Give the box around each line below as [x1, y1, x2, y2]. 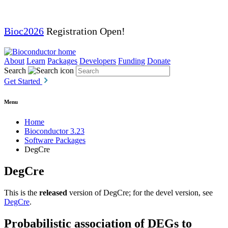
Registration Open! [44, 25, 125, 37]
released [39, 188, 67, 197]
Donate [147, 56, 170, 65]
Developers [79, 56, 116, 65]
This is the [4, 188, 39, 197]
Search [4, 66, 26, 75]
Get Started [4, 77, 42, 85]
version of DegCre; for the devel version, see [67, 188, 213, 197]
